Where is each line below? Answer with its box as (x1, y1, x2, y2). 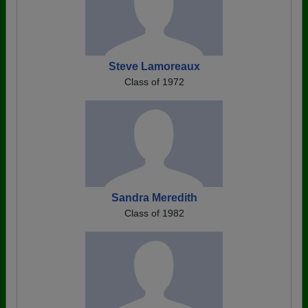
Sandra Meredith (111, 192, 197, 203)
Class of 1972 (124, 76, 184, 87)
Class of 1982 (124, 208, 184, 219)
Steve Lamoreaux (108, 60, 200, 72)
